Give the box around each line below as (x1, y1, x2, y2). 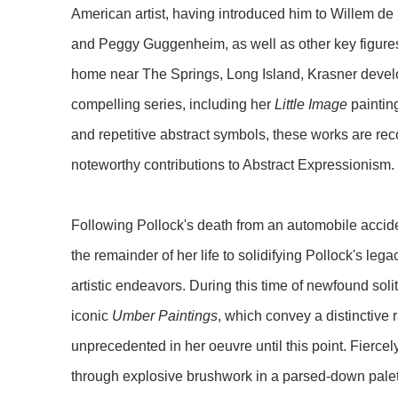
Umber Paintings (112, 307, 218, 323)
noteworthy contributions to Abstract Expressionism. (71, 156, 394, 172)
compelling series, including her (71, 96, 275, 112)
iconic (71, 307, 112, 323)
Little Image (275, 96, 347, 112)
